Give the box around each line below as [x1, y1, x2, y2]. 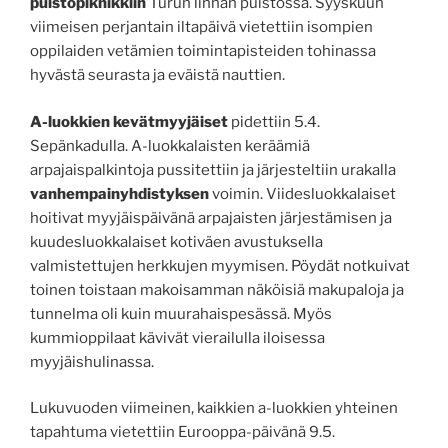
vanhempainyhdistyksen [30, 184, 209, 203]
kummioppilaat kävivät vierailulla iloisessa [30, 328, 325, 347]
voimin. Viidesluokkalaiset [209, 184, 396, 203]
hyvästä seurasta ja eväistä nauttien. [30, 66, 285, 84]
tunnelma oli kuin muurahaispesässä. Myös [30, 304, 332, 323]
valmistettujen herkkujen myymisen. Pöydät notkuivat [30, 256, 410, 275]
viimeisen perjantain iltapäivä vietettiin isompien [30, 18, 373, 36]
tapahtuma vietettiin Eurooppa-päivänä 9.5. [30, 423, 335, 441]
